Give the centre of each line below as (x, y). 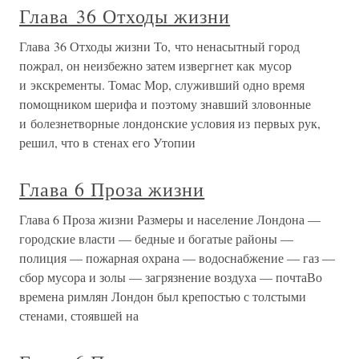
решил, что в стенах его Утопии (107, 142)
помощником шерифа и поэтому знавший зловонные (165, 104)
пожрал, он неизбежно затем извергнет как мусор (155, 65)
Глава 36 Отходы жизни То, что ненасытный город (159, 46)
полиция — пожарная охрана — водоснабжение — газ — (177, 258)
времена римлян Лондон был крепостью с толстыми (163, 296)
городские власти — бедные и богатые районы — (156, 238)
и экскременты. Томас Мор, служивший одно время (162, 85)
